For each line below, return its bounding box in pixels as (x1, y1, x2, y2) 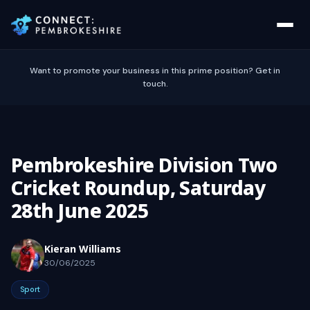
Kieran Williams (44, 241, 121, 255)
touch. (142, 78, 168, 89)
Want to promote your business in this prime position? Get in (30, 65, 280, 76)
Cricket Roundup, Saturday (11, 174, 266, 201)
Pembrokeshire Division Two (11, 152, 277, 178)
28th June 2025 (11, 197, 149, 224)
